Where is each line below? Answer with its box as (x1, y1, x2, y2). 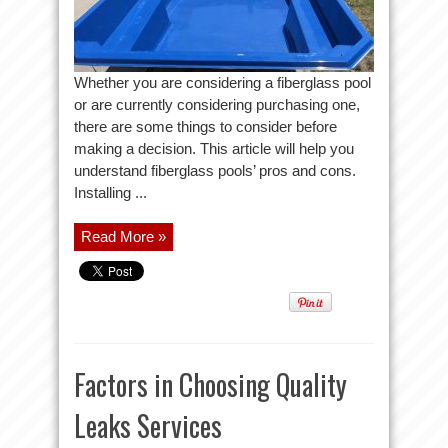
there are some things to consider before (74, 118, 337, 135)
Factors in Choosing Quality (74, 364, 347, 405)
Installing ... (74, 184, 147, 201)
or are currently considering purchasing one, (74, 96, 360, 113)
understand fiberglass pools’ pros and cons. (74, 162, 356, 179)
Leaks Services (74, 405, 222, 446)
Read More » (81, 228, 166, 245)
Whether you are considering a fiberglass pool (74, 74, 371, 91)
